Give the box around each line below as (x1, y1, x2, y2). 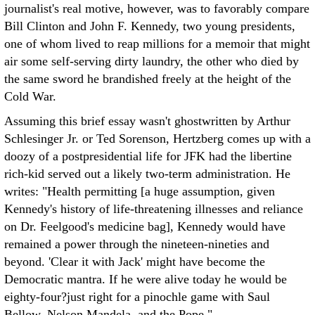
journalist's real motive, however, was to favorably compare (4, 1, 309, 15)
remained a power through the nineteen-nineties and (4, 237, 269, 251)
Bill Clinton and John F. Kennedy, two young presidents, (4, 19, 295, 33)
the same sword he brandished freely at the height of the (4, 72, 291, 86)
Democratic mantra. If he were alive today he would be (4, 272, 287, 286)
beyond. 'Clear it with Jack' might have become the (4, 255, 265, 269)
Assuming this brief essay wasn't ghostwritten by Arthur (4, 114, 290, 128)
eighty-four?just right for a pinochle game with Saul (4, 290, 270, 304)
